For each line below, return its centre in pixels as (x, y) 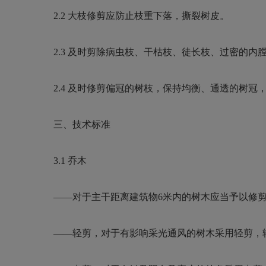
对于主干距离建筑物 (115, 197)
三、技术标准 (82, 124)
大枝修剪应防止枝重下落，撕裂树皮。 (148, 16)
